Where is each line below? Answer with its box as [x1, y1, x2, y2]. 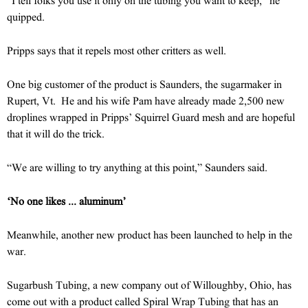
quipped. [7, 10, 45, 23]
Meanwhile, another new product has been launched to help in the [7, 228, 292, 241]
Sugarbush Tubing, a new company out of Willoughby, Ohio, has [7, 278, 291, 291]
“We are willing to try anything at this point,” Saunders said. [7, 161, 267, 173]
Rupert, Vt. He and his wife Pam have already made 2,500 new [7, 94, 285, 107]
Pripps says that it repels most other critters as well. [7, 44, 226, 56]
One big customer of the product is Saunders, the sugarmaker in [7, 78, 282, 90]
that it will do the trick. [7, 127, 104, 140]
